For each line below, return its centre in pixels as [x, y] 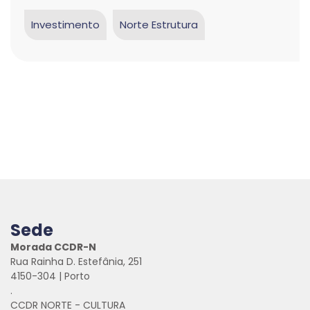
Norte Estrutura [159, 25]
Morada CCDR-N [53, 247]
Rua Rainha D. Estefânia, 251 [76, 262]
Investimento [65, 25]
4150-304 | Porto [50, 276]
